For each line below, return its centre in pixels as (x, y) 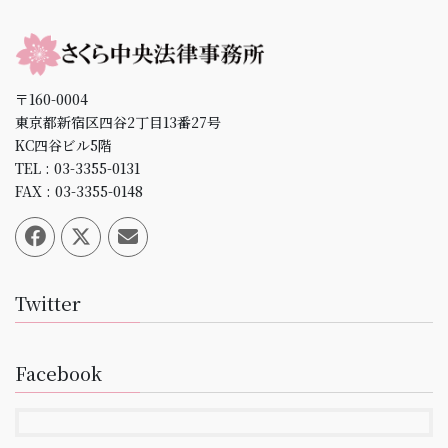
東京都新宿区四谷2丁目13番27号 (118, 122)
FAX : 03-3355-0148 (79, 191)
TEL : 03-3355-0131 (77, 168)
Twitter (48, 303)
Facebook (58, 373)
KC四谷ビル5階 (63, 145)
